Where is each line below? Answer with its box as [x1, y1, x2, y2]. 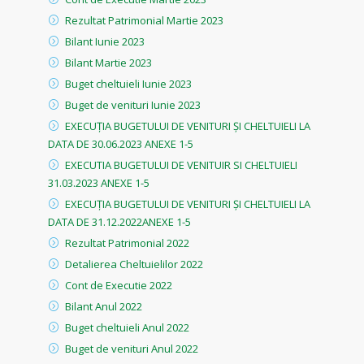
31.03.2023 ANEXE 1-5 [48, 175, 149, 190]
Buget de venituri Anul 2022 [65, 340, 198, 356]
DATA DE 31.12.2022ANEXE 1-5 [48, 214, 191, 229]
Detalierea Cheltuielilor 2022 [65, 256, 203, 271]
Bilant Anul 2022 [65, 298, 142, 314]
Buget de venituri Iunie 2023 [65, 97, 201, 112]
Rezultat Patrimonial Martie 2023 [65, 12, 223, 28]
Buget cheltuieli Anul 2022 [65, 319, 189, 335]
